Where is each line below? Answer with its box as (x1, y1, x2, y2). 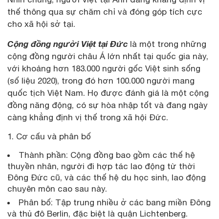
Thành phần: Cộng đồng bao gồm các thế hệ (19, 150, 195, 160)
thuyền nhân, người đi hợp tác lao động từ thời (7, 161, 195, 171)
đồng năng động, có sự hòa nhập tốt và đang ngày (7, 100, 208, 110)
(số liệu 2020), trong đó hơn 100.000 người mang (7, 75, 195, 86)
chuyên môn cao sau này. (7, 183, 107, 194)
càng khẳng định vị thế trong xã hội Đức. (7, 112, 171, 122)
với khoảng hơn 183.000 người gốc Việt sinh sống (7, 63, 200, 73)
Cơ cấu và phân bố (16, 131, 91, 141)
